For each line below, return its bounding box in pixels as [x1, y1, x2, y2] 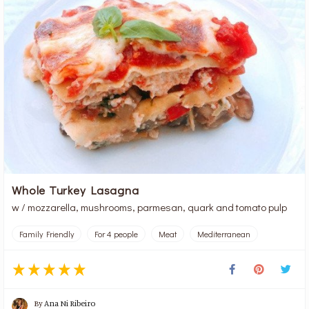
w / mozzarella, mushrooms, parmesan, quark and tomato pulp [12, 200, 288, 214]
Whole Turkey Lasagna [12, 182, 139, 197]
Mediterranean [197, 228, 251, 239]
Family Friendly [19, 228, 74, 239]
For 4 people [94, 228, 139, 239]
